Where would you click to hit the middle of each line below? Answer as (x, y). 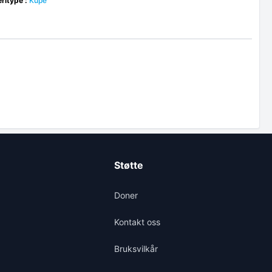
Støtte (128, 165)
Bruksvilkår (136, 249)
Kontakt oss (137, 222)
